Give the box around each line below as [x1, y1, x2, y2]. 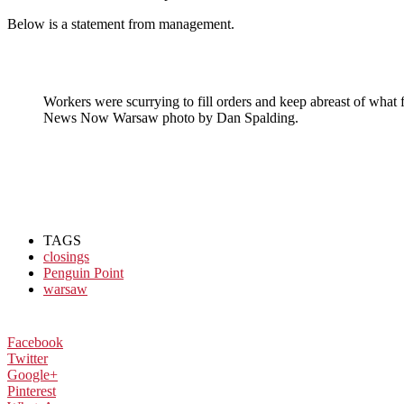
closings [43, 249, 89, 265]
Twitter [7, 351, 48, 367]
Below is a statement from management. [7, 16, 234, 32]
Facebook [7, 335, 63, 351]
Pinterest [7, 383, 56, 399]
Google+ [7, 367, 58, 383]
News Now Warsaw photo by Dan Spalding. [43, 110, 298, 126]
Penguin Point [43, 265, 124, 281]
